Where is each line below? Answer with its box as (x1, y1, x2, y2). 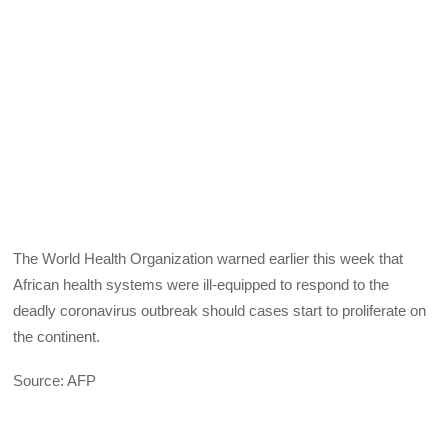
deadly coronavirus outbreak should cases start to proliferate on (13, 301, 427, 319)
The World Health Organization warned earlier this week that (13, 249, 404, 267)
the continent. (13, 327, 101, 345)
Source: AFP (13, 371, 97, 389)
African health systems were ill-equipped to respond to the (13, 275, 390, 293)
